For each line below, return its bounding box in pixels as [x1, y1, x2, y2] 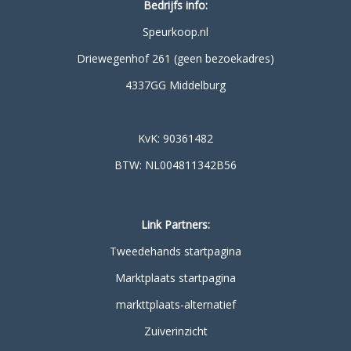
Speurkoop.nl [143, 24, 208, 39]
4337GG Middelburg [125, 78, 226, 92]
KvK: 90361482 [138, 131, 213, 146]
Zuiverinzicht [143, 324, 208, 338]
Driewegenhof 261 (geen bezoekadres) [77, 51, 274, 66]
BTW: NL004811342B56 [114, 157, 237, 172]
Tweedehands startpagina [110, 244, 241, 259]
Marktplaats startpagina [115, 270, 236, 285]
